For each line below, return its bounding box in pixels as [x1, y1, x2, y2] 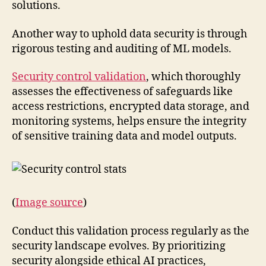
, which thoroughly [146, 70, 240, 84]
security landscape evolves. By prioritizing [12, 239, 226, 253]
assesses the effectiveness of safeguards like [12, 85, 233, 99]
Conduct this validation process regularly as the [12, 224, 249, 238]
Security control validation [12, 70, 146, 84]
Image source [15, 196, 83, 210]
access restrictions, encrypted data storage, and [12, 100, 249, 114]
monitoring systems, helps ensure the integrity [12, 115, 246, 129]
